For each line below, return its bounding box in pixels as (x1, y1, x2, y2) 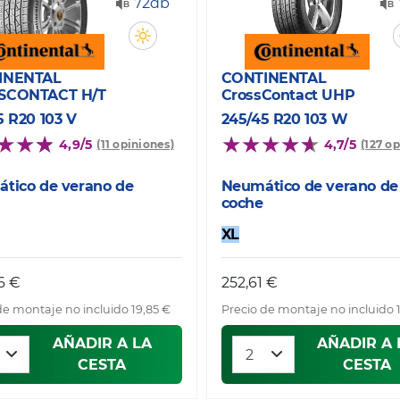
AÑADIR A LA (52, 334, 152, 352)
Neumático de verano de (221, 177, 398, 195)
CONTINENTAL (221, 69, 327, 87)
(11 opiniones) (96, 137, 174, 152)
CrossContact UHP (221, 86, 355, 104)
